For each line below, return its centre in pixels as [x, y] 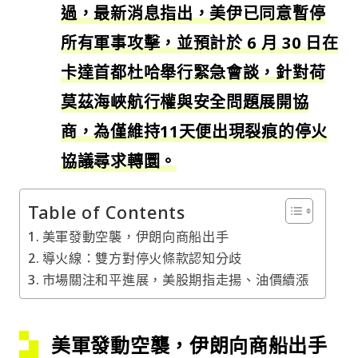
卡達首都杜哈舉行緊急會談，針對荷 [193, 73]
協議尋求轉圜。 [119, 161]
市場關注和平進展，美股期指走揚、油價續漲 [175, 280]
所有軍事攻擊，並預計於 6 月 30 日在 [200, 43]
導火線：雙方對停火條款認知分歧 [142, 259]
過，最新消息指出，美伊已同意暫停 [193, 14]
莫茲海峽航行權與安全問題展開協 [185, 102]
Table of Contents [107, 212]
